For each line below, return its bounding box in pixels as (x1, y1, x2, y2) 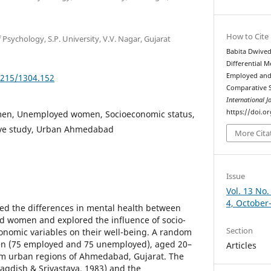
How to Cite (226, 30, 269, 42)
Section (226, 225, 253, 237)
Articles (226, 240, 257, 252)
